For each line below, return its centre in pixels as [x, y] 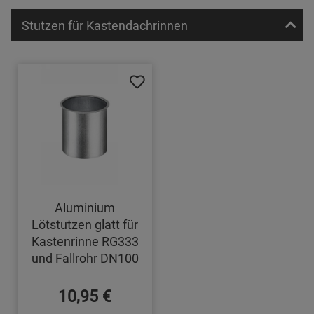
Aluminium [85, 208]
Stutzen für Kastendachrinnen [105, 26]
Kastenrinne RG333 [85, 241]
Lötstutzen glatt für [85, 225]
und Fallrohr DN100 [85, 258]
